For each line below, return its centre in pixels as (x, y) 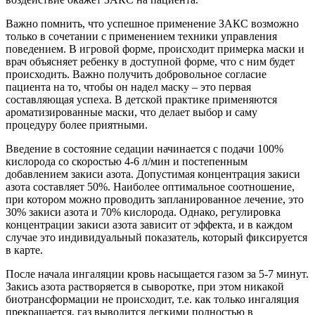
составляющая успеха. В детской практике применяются (141, 99)
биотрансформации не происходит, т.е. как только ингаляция (152, 299)
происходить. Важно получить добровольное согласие (136, 74)
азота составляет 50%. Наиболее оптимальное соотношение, (150, 186)
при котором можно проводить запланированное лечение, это (155, 199)
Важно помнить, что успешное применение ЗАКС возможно (152, 23)
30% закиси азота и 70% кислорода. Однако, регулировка (143, 212)
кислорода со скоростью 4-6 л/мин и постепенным (127, 161)
